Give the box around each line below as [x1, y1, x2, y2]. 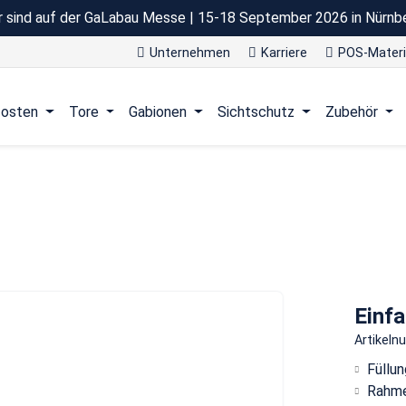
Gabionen [129, 103, 188, 121]
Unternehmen [150, 45, 230, 61]
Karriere [261, 45, 307, 61]
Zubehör [324, 103, 378, 121]
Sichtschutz [217, 103, 295, 121]
